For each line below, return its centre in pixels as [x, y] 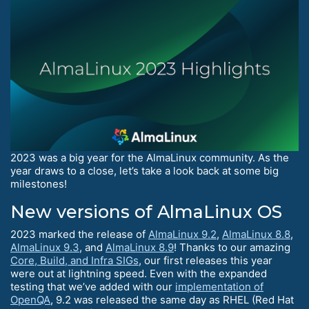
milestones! [39, 183]
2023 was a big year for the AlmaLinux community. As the [150, 157]
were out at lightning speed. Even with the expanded [139, 273]
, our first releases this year [206, 260]
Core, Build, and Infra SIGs [74, 260]
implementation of [219, 286]
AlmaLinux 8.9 [140, 247]
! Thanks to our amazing [232, 247]
